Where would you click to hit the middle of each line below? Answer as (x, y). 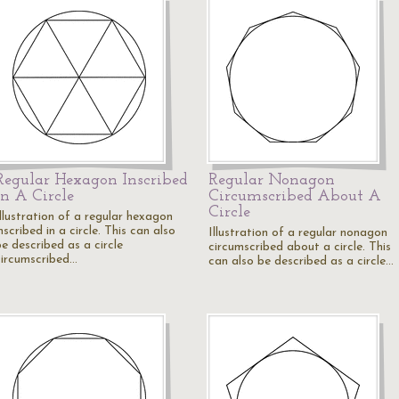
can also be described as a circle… (301, 261)
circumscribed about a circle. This (300, 247)
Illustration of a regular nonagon (298, 233)
